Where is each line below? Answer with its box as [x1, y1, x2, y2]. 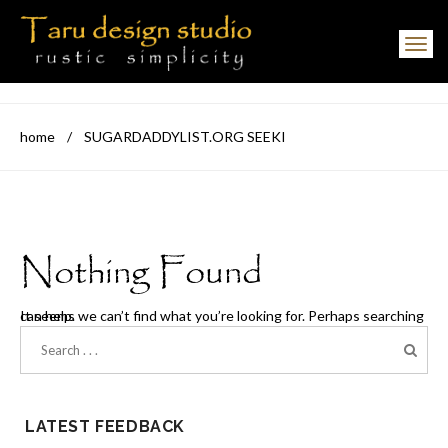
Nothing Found [20, 244, 262, 302]
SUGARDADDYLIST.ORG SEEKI [84, 127, 286, 145]
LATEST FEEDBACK [25, 416, 185, 436]
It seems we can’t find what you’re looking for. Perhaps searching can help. [20, 306, 75, 324]
